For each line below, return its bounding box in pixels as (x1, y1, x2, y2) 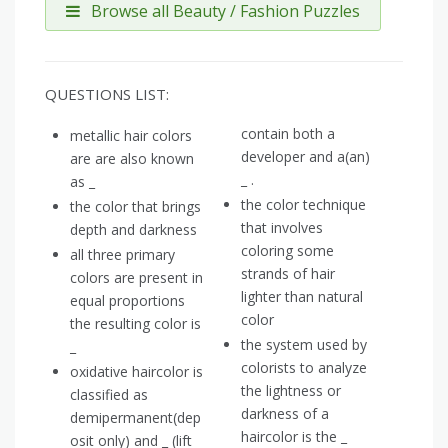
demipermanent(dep (70, 408, 201, 428)
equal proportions (70, 291, 185, 311)
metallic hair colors (70, 126, 192, 146)
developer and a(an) (241, 147, 370, 167)
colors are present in (70, 268, 203, 288)
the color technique (241, 195, 366, 215)
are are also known (70, 149, 194, 169)
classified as (70, 385, 148, 405)
